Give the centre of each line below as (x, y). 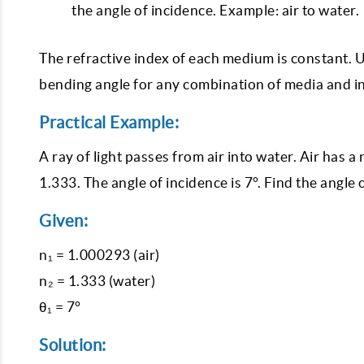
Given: (63, 221)
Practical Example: (109, 122)
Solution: (73, 345)
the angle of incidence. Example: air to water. (215, 10)
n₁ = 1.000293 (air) (100, 255)
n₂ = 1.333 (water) (97, 281)
